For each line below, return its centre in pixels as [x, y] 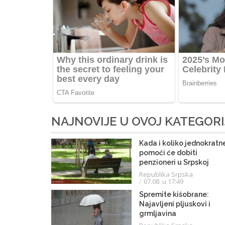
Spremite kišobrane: [174, 194]
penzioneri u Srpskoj [174, 162]
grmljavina [158, 213]
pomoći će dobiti [168, 152]
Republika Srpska [166, 174]
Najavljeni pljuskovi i [175, 204]
